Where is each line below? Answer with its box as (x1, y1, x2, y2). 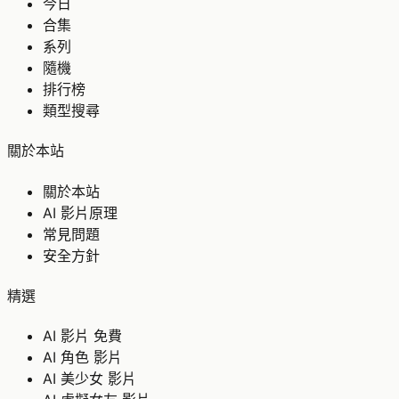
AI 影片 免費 (43, 327, 122, 346)
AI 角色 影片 (43, 348, 122, 367)
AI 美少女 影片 (43, 370, 136, 388)
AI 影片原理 (43, 203, 118, 222)
